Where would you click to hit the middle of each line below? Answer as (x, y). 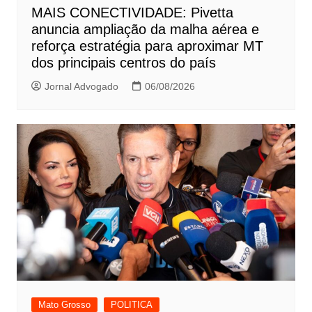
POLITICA (131, 305)
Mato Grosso (64, 305)
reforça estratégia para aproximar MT (147, 46)
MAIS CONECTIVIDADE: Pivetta (132, 13)
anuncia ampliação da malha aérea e (145, 30)
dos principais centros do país (123, 63)
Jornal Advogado (81, 87)
